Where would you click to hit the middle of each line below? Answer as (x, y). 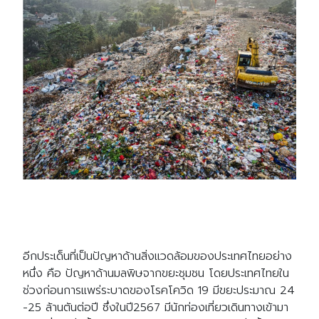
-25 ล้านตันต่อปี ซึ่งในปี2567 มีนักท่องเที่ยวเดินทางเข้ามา (156, 307)
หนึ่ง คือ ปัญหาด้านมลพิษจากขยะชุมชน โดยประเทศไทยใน (156, 273)
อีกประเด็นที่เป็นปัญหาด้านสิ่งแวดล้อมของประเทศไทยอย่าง (157, 256)
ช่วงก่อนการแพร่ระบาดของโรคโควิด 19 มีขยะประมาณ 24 (159, 290)
